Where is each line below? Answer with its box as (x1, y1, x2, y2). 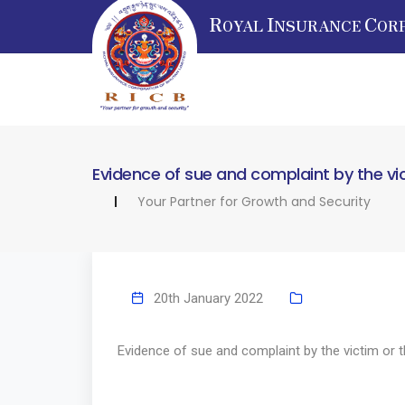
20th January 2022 (154, 290, 263, 307)
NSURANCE (274, 14, 364, 36)
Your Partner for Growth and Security (137, 193, 371, 211)
